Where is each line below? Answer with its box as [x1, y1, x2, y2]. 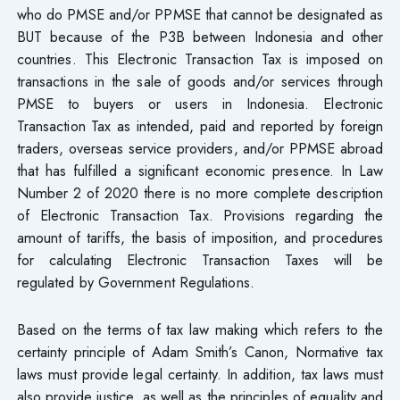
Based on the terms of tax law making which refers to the [16, 318, 384, 340]
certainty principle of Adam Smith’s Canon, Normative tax [16, 340, 384, 362]
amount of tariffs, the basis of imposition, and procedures [16, 226, 384, 248]
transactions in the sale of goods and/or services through [16, 70, 384, 92]
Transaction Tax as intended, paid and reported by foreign [16, 114, 384, 137]
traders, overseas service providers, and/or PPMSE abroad [16, 137, 384, 159]
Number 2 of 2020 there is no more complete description [16, 181, 384, 204]
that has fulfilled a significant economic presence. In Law [16, 159, 384, 181]
